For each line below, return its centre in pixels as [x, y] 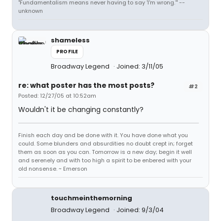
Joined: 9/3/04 [140, 210]
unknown [31, 11]
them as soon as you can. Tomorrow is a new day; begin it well [105, 152]
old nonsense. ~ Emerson [53, 169]
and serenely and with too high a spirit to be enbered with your [105, 160]
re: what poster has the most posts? [86, 85]
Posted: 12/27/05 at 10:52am [57, 96]
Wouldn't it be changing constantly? [81, 110]
